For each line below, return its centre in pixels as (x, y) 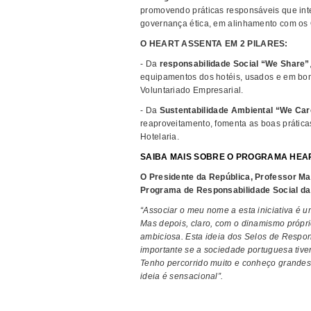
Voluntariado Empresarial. (192, 90)
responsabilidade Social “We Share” (234, 64)
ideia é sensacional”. (182, 276)
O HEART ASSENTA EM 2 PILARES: (214, 44)
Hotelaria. (160, 137)
